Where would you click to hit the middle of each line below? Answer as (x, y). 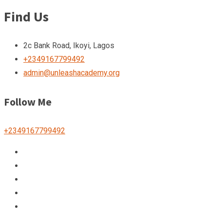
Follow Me (28, 102)
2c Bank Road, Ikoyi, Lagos (69, 45)
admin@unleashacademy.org (72, 73)
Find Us (26, 17)
